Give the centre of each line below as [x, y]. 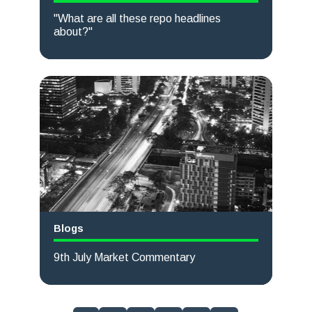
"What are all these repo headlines [137, 18]
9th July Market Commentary [124, 257]
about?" [73, 31]
